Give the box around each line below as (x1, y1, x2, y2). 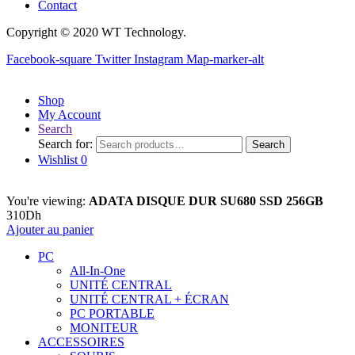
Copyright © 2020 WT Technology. (6, 25, 186, 40)
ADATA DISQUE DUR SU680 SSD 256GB (89, 194, 323, 208)
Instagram (134, 52, 183, 67)
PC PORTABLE (70, 307, 155, 321)
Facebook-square (6, 52, 92, 67)
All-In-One (70, 264, 125, 278)
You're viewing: (6, 194, 89, 208)
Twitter (95, 52, 131, 67)
